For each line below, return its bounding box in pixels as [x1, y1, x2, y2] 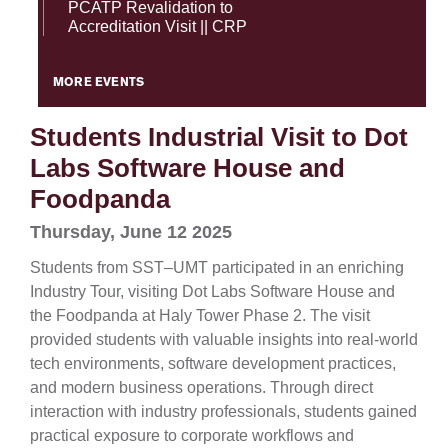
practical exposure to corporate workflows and [30, 427, 354, 445]
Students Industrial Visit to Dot [30, 122, 408, 153]
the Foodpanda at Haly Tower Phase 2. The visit [30, 307, 370, 325]
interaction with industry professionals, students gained [30, 403, 417, 421]
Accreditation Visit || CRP [68, 18, 247, 36]
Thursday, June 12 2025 [30, 222, 232, 243]
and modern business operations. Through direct [30, 379, 373, 397]
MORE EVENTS [53, 78, 144, 89]
